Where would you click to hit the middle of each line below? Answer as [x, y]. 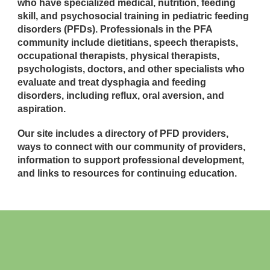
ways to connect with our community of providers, [132, 146]
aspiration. [42, 108]
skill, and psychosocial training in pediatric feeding [133, 16]
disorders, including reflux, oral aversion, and [121, 95]
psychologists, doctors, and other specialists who [131, 69]
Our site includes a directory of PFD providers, [123, 133]
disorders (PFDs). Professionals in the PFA [115, 29]
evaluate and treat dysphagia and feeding [112, 82]
